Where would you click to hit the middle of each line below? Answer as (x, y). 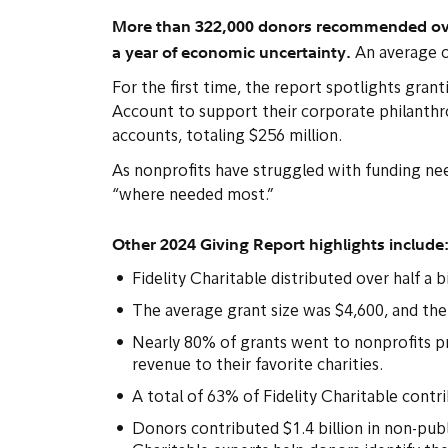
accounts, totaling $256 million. (227, 137)
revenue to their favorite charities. (257, 366)
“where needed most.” (193, 196)
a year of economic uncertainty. (231, 52)
